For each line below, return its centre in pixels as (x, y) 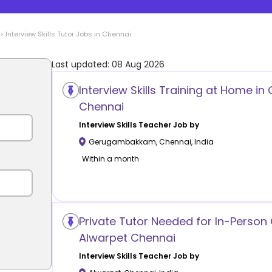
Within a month (110, 158)
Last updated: (82, 64)
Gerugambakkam (122, 141)
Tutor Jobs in (79, 34)
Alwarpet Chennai (127, 237)
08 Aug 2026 (138, 64)
